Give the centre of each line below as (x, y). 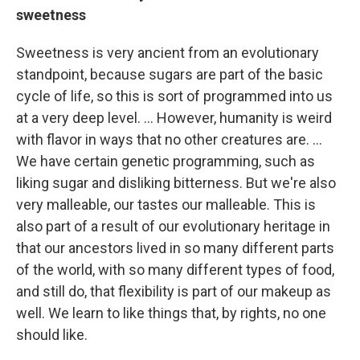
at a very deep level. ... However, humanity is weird (174, 118)
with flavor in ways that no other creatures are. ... (169, 139)
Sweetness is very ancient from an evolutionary (168, 53)
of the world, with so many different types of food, (175, 270)
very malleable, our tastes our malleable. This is (166, 205)
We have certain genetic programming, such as (166, 161)
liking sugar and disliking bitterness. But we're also (176, 183)
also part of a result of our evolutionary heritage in (173, 226)
